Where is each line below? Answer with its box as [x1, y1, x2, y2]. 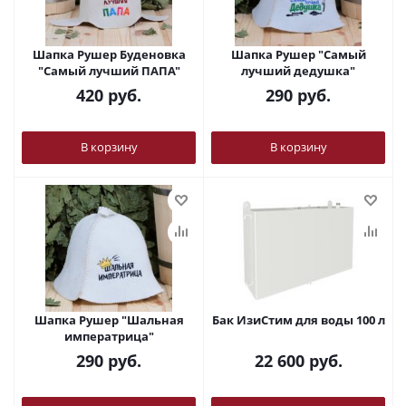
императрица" [63, 327, 154, 344]
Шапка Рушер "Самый [230, 45, 318, 63]
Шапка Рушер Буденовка [32, 45, 186, 63]
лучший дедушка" [241, 62, 355, 79]
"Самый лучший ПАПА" [37, 62, 180, 79]
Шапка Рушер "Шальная [34, 311, 121, 328]
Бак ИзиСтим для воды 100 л [211, 311, 385, 328]
